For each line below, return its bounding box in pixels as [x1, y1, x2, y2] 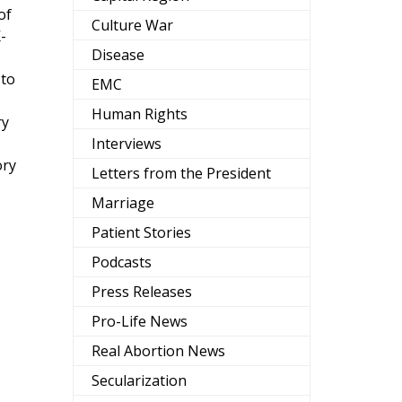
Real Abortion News [92, 341, 225, 362]
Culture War [92, 15, 173, 36]
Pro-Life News [92, 311, 188, 332]
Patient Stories [92, 223, 191, 243]
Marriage [92, 193, 154, 214]
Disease [92, 45, 144, 66]
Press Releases [92, 282, 192, 302]
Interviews [92, 134, 162, 154]
